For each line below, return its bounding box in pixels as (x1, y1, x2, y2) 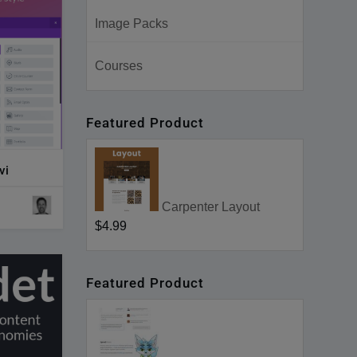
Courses (95, 59, 143, 73)
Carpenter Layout (162, 200, 261, 214)
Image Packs (95, 17, 169, 30)
